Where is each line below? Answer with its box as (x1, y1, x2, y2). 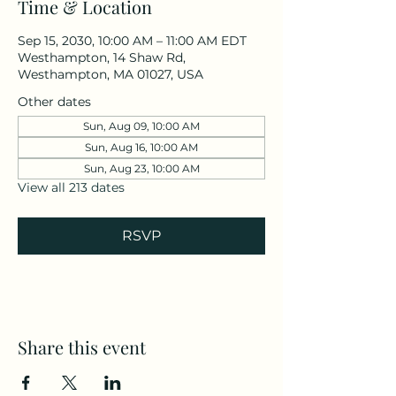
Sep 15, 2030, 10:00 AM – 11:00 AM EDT (18, 33, 247, 49)
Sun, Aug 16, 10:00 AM (85, 141, 198, 154)
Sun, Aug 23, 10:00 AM (83, 162, 200, 175)
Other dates (18, 94, 91, 110)
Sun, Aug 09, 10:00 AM (83, 119, 200, 133)
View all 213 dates (18, 179, 125, 195)
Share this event (18, 335, 146, 359)
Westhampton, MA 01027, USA (18, 66, 203, 82)
